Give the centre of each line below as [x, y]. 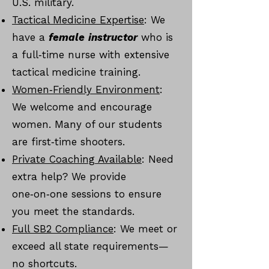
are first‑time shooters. [68, 142]
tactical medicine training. [76, 72]
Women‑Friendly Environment [86, 89]
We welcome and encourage [82, 107]
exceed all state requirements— [90, 246]
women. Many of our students [87, 124]
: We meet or [145, 229]
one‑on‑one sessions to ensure [87, 194]
